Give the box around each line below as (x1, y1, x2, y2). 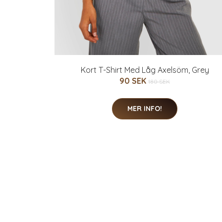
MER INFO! (127, 104, 162, 113)
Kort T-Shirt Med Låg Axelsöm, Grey (80, 65, 209, 75)
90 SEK (119, 76, 148, 86)
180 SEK (148, 78, 170, 85)
